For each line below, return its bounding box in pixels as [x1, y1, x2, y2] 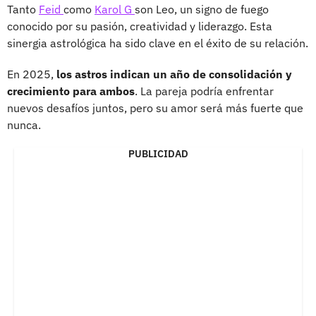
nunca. [7, 117, 41, 132]
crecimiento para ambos [7, 83, 135, 98]
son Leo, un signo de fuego [135, 1, 269, 16]
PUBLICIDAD [128, 147, 188, 160]
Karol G [95, 1, 135, 16]
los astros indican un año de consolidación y [56, 66, 292, 81]
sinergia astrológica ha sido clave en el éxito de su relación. [7, 35, 308, 50]
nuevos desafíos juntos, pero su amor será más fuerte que [7, 100, 303, 115]
